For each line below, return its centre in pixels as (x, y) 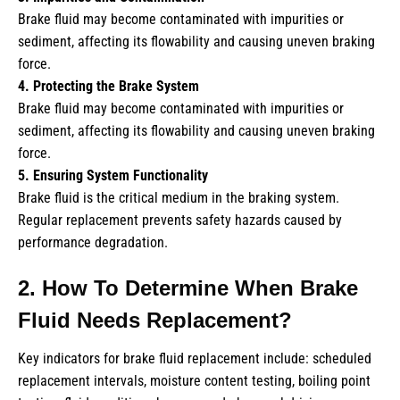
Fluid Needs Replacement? (155, 321)
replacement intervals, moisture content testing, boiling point (194, 381)
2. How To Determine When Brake (188, 288)
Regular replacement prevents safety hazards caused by (180, 221)
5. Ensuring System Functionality (113, 176)
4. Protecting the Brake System (108, 87)
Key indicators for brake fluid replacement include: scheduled (195, 359)
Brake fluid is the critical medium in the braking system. (179, 198)
